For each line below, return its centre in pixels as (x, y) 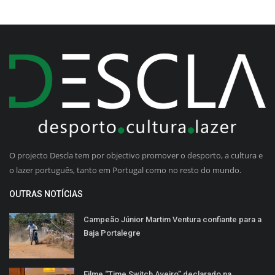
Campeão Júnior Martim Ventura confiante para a (172, 219)
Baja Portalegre (112, 233)
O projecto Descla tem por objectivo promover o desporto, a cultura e (136, 155)
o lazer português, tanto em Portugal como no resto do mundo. (125, 170)
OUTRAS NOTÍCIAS (46, 194)
